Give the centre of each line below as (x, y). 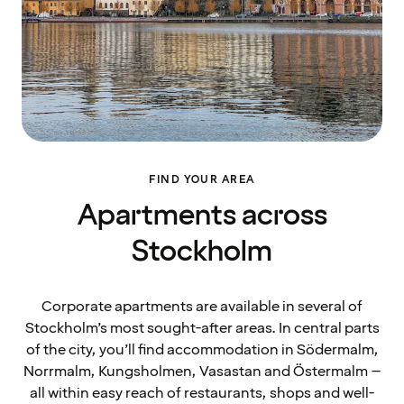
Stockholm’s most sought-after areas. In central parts (202, 328)
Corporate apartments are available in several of (202, 306)
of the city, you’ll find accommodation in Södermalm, (202, 349)
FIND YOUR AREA (202, 179)
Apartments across (202, 216)
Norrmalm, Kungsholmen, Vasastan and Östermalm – (202, 371)
